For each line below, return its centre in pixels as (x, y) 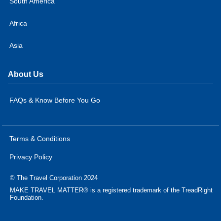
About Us (26, 74)
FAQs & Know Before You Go (55, 100)
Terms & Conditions (40, 138)
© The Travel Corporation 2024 (54, 178)
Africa (18, 23)
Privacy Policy (31, 157)
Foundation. (27, 197)
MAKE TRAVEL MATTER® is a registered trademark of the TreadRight (111, 190)
